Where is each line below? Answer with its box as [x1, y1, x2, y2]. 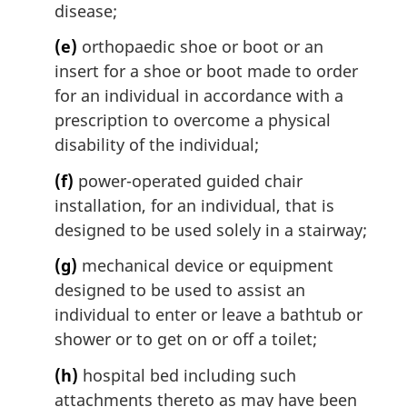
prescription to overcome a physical [55, 109, 331, 132]
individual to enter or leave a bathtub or [55, 303, 362, 326]
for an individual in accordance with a [55, 84, 343, 107]
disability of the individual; [55, 134, 259, 156]
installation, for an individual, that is [55, 194, 334, 216]
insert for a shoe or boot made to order [55, 60, 358, 83]
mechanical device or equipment [77, 254, 333, 277]
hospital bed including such [78, 363, 296, 386]
